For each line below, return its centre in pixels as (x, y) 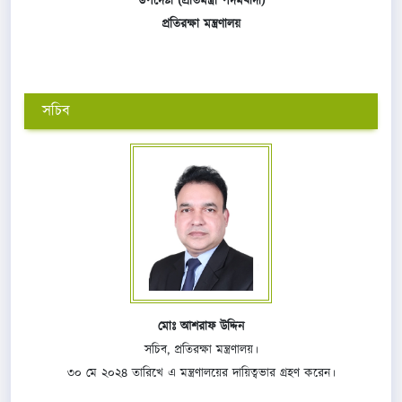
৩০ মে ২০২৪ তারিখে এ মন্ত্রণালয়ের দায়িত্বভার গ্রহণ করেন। (201, 373)
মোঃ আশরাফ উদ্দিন (201, 326)
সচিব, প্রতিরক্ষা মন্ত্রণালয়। (201, 350)
